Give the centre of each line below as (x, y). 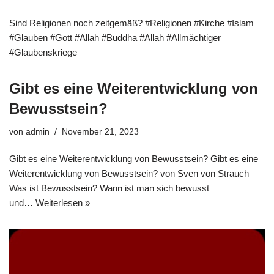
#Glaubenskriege (43, 52)
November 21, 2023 (100, 132)
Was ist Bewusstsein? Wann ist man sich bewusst (109, 188)
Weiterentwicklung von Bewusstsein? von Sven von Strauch (129, 173)
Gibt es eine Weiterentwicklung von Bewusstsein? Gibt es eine (134, 159)
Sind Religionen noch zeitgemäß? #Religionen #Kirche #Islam (131, 23)
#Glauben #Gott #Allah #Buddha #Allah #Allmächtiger (115, 38)
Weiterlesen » (63, 203)
